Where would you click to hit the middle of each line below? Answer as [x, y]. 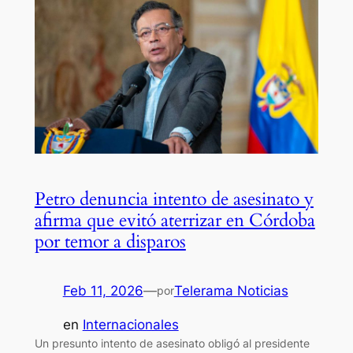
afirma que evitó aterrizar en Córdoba [175, 220]
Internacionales [130, 324]
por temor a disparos [110, 241]
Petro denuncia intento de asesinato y [174, 199]
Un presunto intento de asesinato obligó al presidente [172, 343]
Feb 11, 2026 [103, 290]
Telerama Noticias [231, 290]
